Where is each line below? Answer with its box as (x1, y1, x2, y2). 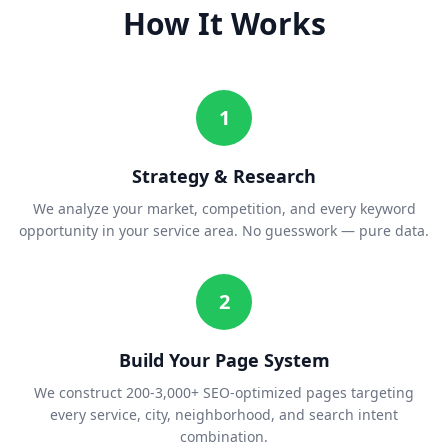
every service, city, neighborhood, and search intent (50, 405, 398, 425)
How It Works (122, 3, 326, 45)
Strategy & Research (132, 164, 316, 189)
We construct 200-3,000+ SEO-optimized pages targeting (34, 383, 414, 403)
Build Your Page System (118, 348, 330, 373)
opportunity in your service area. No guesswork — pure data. (19, 221, 429, 241)
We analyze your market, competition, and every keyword (32, 199, 416, 219)
